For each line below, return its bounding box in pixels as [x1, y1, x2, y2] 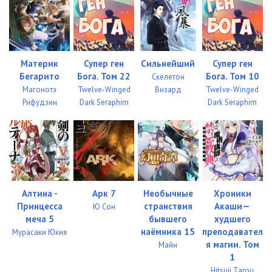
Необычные [143, 187, 193, 199]
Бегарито [19, 70, 60, 82]
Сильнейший [141, 57, 195, 69]
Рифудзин [22, 97, 57, 107]
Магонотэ [22, 84, 57, 95]
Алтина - [21, 187, 58, 199]
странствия [143, 200, 192, 212]
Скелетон [151, 71, 185, 82]
